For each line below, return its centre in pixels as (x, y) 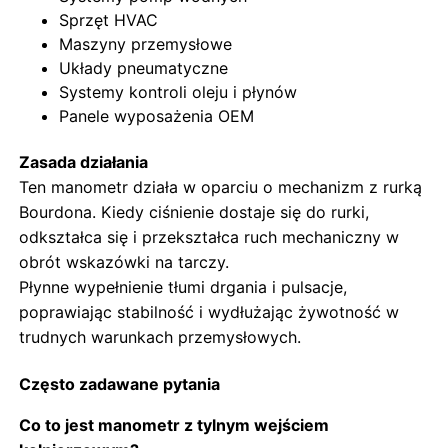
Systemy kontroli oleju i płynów (178, 91)
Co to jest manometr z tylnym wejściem (174, 425)
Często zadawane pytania (120, 383)
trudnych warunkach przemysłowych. (160, 336)
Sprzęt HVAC (109, 19)
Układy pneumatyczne (144, 67)
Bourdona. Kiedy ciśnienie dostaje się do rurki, (194, 211)
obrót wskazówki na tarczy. (124, 261)
